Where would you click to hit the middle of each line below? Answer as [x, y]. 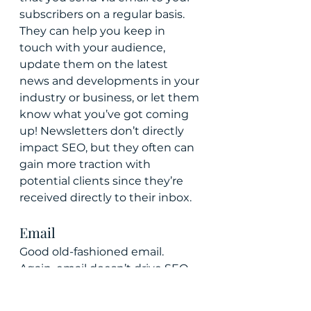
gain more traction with [86, 164]
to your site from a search [91, 285]
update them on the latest [95, 64]
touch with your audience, [94, 48]
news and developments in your [111, 81]
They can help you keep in [94, 31]
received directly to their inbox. [106, 197]
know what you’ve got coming [106, 114]
